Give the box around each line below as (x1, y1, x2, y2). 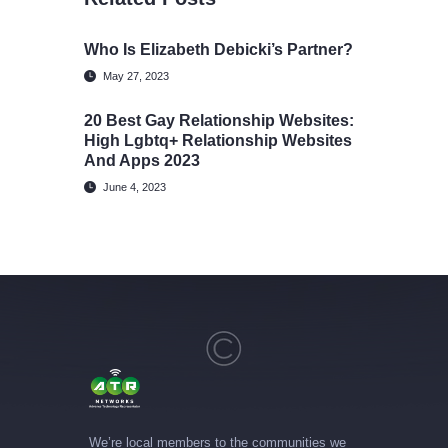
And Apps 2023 (84, 152, 200, 170)
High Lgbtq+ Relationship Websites (84, 132, 352, 150)
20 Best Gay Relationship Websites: (84, 112, 354, 130)
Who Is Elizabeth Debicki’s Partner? (84, 40, 353, 58)
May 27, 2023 (103, 69, 170, 82)
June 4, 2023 (103, 181, 167, 194)
